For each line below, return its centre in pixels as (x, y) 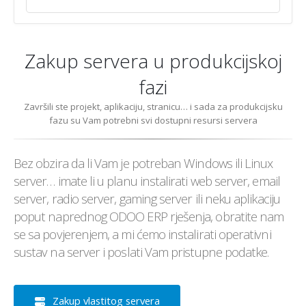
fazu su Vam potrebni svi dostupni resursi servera (153, 121)
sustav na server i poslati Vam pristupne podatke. (141, 252)
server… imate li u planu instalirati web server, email (147, 181)
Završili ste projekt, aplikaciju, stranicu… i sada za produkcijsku (153, 107)
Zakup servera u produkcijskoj (153, 61)
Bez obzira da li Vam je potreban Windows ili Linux (143, 163)
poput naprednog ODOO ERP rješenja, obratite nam (149, 217)
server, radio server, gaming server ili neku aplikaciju (147, 199)
